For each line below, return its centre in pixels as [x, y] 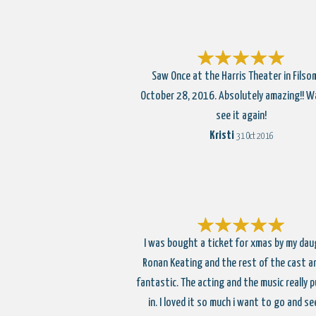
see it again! [241, 116]
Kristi [221, 136]
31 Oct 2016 [255, 136]
